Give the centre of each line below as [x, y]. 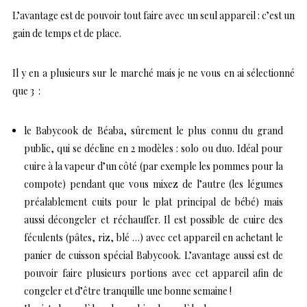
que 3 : [26, 91]
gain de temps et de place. [67, 34]
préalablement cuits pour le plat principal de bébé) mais [153, 202]
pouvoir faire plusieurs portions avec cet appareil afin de [153, 273]
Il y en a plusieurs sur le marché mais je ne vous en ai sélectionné [153, 73]
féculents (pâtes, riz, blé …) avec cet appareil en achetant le [153, 238]
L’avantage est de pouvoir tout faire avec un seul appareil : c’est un [153, 16]
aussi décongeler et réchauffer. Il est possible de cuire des [153, 220]
